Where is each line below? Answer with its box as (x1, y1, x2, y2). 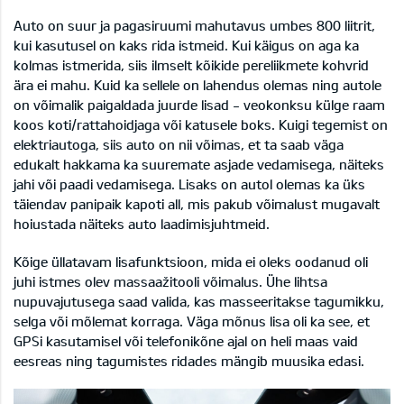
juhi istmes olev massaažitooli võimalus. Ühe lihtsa (14, 273, 327, 290)
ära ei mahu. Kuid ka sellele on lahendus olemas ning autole (14, 77, 381, 94)
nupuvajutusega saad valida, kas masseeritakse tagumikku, (14, 293, 384, 310)
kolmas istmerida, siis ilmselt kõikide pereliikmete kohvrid (14, 57, 369, 74)
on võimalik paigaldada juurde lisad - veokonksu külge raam (14, 96, 385, 114)
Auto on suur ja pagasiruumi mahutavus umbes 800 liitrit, (14, 17, 375, 34)
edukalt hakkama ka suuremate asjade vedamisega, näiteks (14, 156, 384, 173)
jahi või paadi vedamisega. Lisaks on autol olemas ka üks (14, 176, 365, 193)
